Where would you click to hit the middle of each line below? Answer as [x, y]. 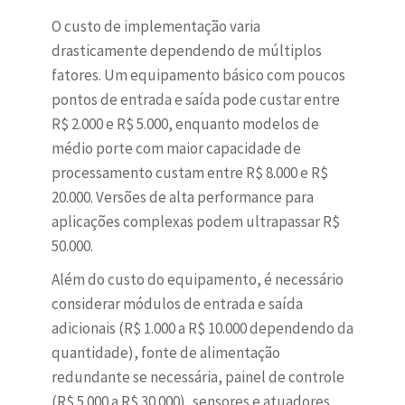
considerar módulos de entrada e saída [177, 304]
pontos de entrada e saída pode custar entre [195, 100]
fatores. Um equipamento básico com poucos [198, 75]
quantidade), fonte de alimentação [165, 353]
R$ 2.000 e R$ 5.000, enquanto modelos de [185, 124]
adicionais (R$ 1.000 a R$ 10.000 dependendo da [202, 329]
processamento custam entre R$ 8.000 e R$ [189, 173]
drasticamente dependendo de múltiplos [186, 51]
